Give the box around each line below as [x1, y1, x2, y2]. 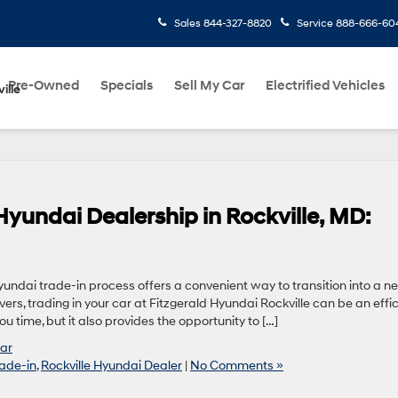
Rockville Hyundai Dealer [41, 358, 182, 373]
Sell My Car [174, 77, 244, 94]
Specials [100, 77, 153, 94]
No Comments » [190, 358, 283, 373]
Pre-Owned [8, 77, 79, 94]
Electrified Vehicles [266, 77, 385, 94]
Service [297, 17, 333, 30]
